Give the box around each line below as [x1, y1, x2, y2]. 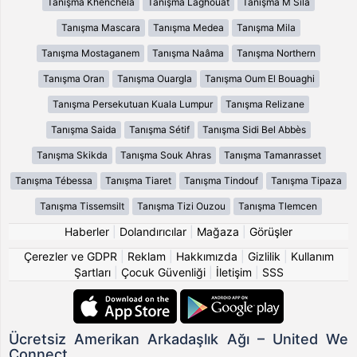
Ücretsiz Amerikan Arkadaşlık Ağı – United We [9, 330, 348, 347]
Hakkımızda [175, 249, 237, 263]
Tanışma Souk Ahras [120, 148, 211, 161]
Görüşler [249, 224, 292, 238]
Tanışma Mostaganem [41, 46, 139, 59]
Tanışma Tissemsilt [40, 199, 124, 212]
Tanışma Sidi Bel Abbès [202, 123, 306, 135]
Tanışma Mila [237, 21, 296, 33]
